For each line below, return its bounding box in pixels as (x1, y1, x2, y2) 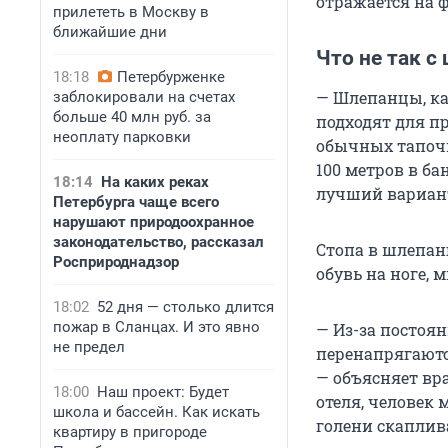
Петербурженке (117, 68, 225, 86)
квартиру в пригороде (53, 423, 207, 441)
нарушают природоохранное (53, 213, 254, 231)
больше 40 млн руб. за (53, 108, 211, 126)
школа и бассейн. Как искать (53, 403, 260, 421)
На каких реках (101, 173, 209, 191)
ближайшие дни (53, 23, 167, 41)
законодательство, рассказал (53, 233, 264, 251)
